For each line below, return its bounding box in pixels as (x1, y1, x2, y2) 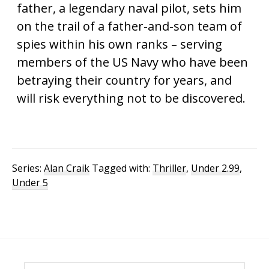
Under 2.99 (191, 162, 240, 175)
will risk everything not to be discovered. (17, 90, 246, 106)
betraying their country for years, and (17, 72, 232, 88)
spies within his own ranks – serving (17, 36, 222, 52)
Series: (12, 162, 44, 175)
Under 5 (12, 176, 48, 189)
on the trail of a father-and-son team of (17, 18, 242, 34)
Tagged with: (89, 162, 153, 175)
